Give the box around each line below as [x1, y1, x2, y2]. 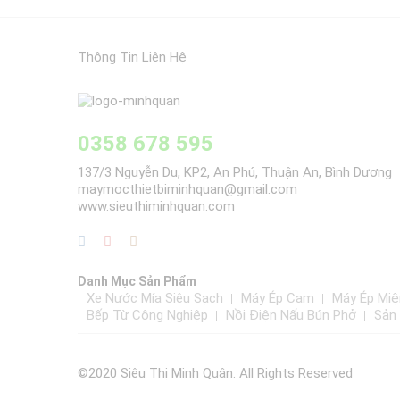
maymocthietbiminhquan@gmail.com [78, 181, 297, 198]
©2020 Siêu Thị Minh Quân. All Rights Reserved [78, 365, 353, 381]
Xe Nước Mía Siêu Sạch [87, 290, 223, 306]
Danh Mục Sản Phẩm [78, 274, 196, 288]
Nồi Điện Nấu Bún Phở [226, 307, 356, 323]
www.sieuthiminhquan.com [78, 198, 235, 215]
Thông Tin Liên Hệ [78, 49, 187, 65]
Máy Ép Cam [241, 290, 314, 306]
